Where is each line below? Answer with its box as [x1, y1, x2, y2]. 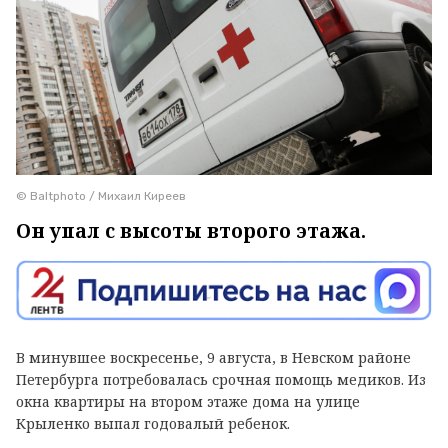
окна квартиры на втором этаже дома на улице [16, 392, 360, 412]
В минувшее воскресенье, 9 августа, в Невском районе [16, 348, 411, 368]
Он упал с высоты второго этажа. [16, 217, 366, 244]
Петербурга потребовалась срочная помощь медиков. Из [16, 370, 426, 390]
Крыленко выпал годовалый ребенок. [16, 414, 290, 434]
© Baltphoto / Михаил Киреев [16, 188, 186, 203]
